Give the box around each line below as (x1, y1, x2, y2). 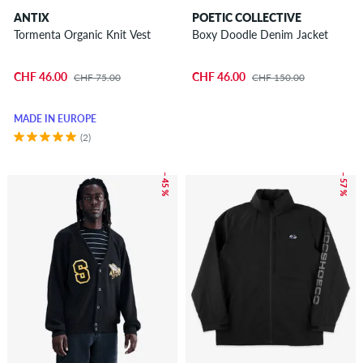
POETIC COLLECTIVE (191, 11, 301, 25)
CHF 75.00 (73, 70, 121, 83)
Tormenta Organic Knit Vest (13, 28, 151, 42)
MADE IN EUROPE (13, 112, 96, 125)
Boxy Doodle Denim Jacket (191, 28, 328, 42)
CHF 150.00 (251, 70, 305, 83)
